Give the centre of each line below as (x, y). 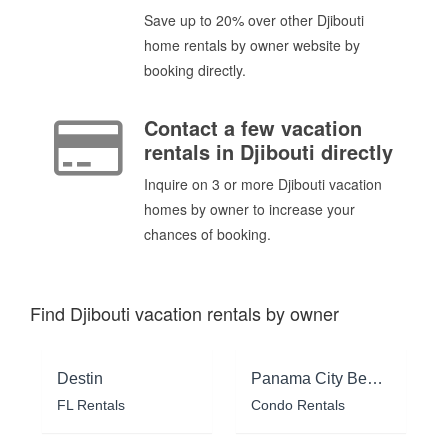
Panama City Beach (375, 378)
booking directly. (195, 69)
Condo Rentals (298, 404)
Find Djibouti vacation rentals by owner (184, 312)
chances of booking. (207, 234)
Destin (80, 378)
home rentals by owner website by (252, 44)
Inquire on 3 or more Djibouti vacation (263, 184)
